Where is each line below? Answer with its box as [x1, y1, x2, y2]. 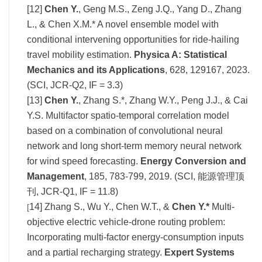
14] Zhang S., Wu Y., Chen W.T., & [29, 201, 172, 212]
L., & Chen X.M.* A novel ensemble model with [27, 19, 219, 29]
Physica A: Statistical [134, 49, 227, 60]
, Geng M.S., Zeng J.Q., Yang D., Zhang [78, 4, 242, 14]
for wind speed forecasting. [27, 156, 140, 166]
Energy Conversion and [140, 156, 246, 166]
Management [27, 171, 84, 181]
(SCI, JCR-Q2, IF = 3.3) [27, 80, 123, 90]
